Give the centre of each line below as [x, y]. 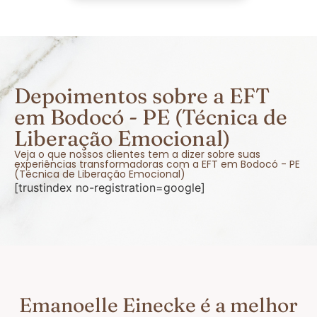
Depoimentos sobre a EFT [142, 96]
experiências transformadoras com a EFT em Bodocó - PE [157, 164]
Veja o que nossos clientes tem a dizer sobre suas [137, 154]
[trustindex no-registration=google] [110, 187]
